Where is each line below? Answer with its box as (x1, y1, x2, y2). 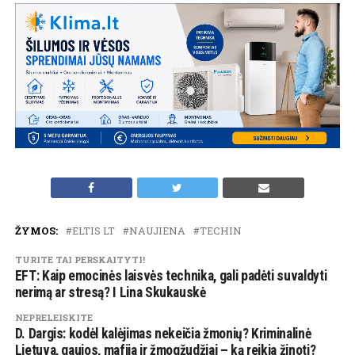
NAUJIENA (128, 224, 185, 238)
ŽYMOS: (14, 224, 58, 238)
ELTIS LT (71, 224, 115, 238)
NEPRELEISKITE (14, 311, 93, 324)
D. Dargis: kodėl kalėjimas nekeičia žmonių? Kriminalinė (14, 326, 311, 342)
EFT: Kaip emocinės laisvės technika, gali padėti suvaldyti (14, 268, 327, 284)
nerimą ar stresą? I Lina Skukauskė (14, 284, 206, 301)
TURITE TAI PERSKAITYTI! (14, 254, 145, 266)
